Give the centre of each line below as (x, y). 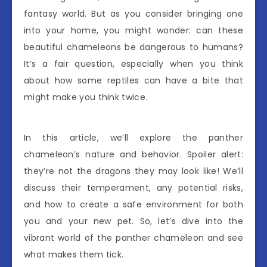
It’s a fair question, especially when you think (133, 64)
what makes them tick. (74, 254)
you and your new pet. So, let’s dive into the (133, 221)
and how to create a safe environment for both (133, 204)
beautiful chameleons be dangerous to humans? (133, 47)
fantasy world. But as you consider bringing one (133, 14)
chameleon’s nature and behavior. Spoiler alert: (133, 154)
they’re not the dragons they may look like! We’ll (133, 171)
